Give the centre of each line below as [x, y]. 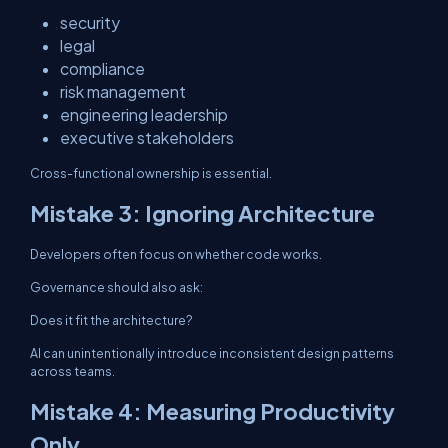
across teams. [72, 371]
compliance [102, 68]
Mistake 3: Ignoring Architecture [202, 213]
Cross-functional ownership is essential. [151, 173]
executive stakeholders [147, 137]
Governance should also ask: [116, 287]
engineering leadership [144, 114]
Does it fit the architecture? [111, 320]
